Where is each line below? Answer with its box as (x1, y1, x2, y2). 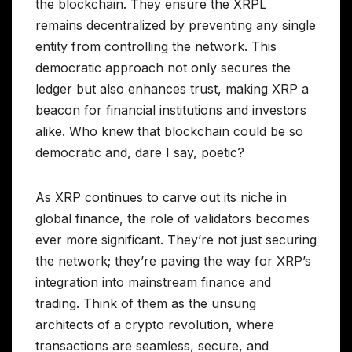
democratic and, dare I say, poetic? (35, 144, 244, 160)
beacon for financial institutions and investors (35, 101, 306, 118)
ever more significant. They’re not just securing (35, 231, 317, 247)
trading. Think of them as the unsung (35, 295, 256, 311)
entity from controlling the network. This (35, 38, 277, 54)
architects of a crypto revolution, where (35, 316, 274, 332)
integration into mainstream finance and (35, 273, 271, 290)
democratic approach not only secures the (35, 59, 291, 75)
